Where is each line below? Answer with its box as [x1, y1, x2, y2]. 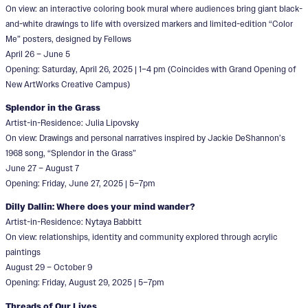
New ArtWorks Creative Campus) [5, 79, 130, 89]
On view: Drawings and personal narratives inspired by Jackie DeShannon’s [5, 133, 285, 144]
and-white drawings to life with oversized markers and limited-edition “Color [5, 19, 293, 29]
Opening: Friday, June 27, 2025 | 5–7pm [5, 178, 155, 189]
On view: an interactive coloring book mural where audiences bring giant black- [5, 3, 302, 14]
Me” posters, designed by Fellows [5, 34, 131, 44]
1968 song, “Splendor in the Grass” [5, 148, 136, 159]
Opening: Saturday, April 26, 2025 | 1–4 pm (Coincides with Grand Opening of [5, 64, 296, 74]
